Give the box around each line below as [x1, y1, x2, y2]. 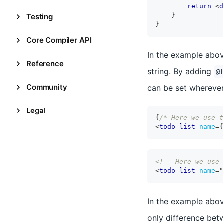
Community [26, 82, 67, 92]
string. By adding [147, 66, 214, 76]
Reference [26, 59, 64, 68]
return [187, 2, 211, 10]
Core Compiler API [26, 35, 92, 45]
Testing [26, 12, 53, 21]
